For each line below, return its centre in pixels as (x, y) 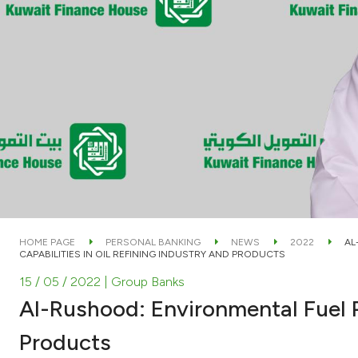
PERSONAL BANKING (153, 242)
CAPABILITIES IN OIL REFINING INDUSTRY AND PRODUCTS (152, 254)
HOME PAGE (47, 242)
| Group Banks (144, 281)
